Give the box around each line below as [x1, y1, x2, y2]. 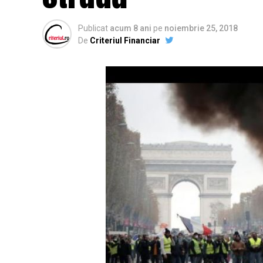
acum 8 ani [110, 23, 151, 33]
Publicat [78, 23, 108, 33]
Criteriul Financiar [90, 36, 160, 46]
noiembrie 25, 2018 [164, 23, 238, 33]
